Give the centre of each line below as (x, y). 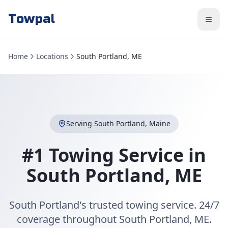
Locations (52, 56)
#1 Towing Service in (114, 155)
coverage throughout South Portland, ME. (114, 219)
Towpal (32, 19)
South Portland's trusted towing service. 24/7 (114, 205)
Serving (80, 123)
